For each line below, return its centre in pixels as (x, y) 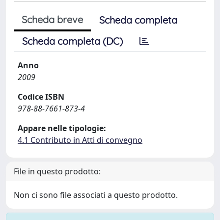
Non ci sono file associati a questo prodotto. (96, 195)
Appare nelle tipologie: (62, 128)
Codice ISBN (41, 97)
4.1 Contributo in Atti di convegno (80, 140)
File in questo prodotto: (57, 171)
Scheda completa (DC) (72, 41)
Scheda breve (52, 19)
